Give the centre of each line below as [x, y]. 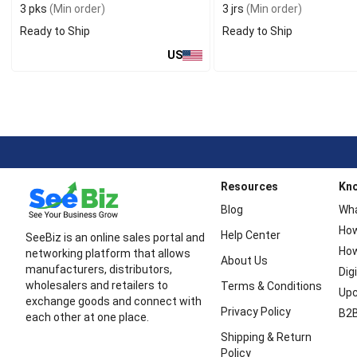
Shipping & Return [266, 337]
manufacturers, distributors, [99, 270]
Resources [249, 187]
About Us [244, 261]
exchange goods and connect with [114, 302]
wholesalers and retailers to [97, 286]
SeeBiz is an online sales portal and [115, 238]
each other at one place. [87, 318]
